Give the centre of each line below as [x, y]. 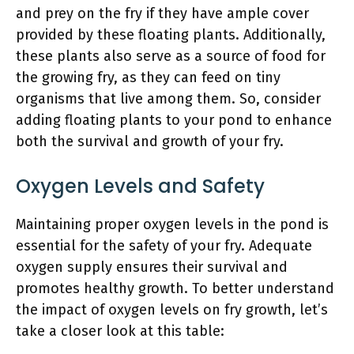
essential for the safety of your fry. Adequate [164, 245]
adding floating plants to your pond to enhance [174, 120]
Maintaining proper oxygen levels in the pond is [172, 224]
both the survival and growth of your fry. [150, 141]
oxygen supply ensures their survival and [152, 267]
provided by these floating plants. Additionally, [171, 34]
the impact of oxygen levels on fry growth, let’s [172, 309]
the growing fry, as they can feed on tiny [148, 77]
